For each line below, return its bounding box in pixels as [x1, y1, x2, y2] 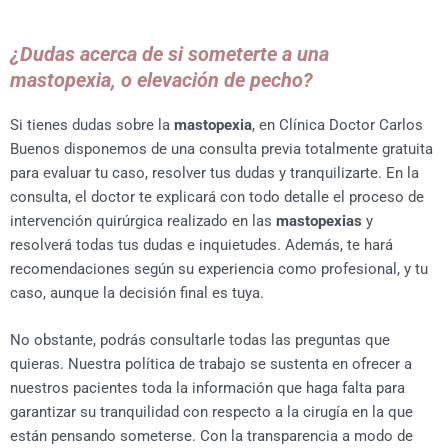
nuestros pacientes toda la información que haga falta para [10, 378, 405, 397]
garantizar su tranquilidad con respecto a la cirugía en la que [10, 402, 413, 421]
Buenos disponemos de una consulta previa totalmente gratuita [10, 139, 433, 158]
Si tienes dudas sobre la [10, 115, 174, 134]
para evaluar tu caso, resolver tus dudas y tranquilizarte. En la [10, 163, 419, 182]
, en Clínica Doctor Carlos [252, 115, 423, 134]
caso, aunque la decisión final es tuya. [10, 283, 264, 302]
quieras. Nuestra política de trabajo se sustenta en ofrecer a [10, 354, 412, 373]
